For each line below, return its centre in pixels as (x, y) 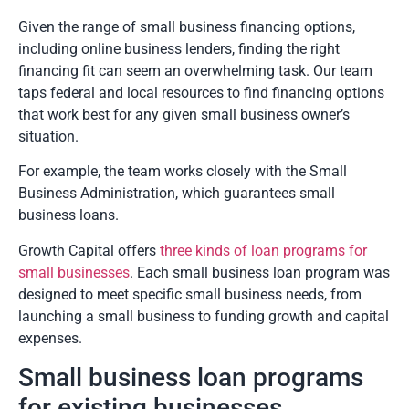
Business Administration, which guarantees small (177, 194)
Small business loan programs (191, 378)
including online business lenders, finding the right (179, 48)
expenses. (50, 338)
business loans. (68, 215)
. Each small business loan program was (260, 272)
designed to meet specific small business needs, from (190, 294)
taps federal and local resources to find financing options (201, 92)
